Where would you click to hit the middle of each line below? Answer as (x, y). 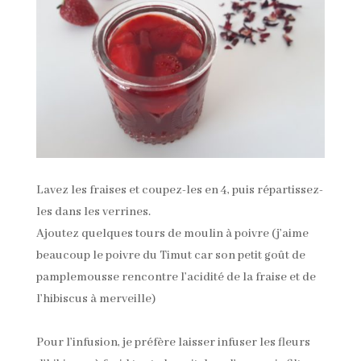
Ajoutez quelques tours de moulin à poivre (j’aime (172, 233)
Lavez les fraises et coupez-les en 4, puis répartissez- (179, 190)
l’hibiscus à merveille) (95, 299)
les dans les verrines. (93, 212)
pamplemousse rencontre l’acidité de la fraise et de (176, 277)
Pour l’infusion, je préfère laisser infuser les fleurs (173, 342)
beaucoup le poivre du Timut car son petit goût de (170, 255)
